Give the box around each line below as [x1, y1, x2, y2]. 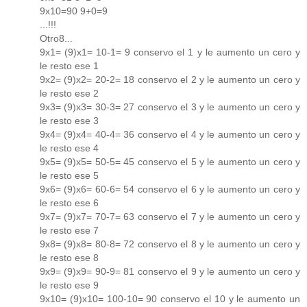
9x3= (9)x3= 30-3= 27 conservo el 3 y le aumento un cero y [40, 101, 300, 113]
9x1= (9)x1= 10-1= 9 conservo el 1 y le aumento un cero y [40, 47, 300, 58]
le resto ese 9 [40, 280, 99, 291]
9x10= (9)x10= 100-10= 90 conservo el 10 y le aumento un [40, 293, 300, 305]
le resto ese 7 [40, 225, 99, 236]
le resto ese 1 [40, 60, 99, 72]
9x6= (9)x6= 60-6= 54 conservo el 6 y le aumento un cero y [40, 184, 300, 195]
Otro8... [40, 33, 73, 45]
